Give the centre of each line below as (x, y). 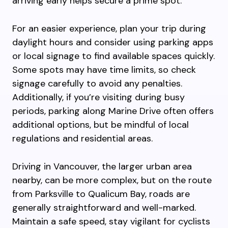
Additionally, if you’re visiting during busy (98, 97)
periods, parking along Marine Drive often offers (113, 111)
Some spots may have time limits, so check (104, 70)
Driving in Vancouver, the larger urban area (102, 166)
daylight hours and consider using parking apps (113, 42)
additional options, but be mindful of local (101, 125)
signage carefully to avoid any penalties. (97, 83)
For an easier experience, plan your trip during (109, 28)
